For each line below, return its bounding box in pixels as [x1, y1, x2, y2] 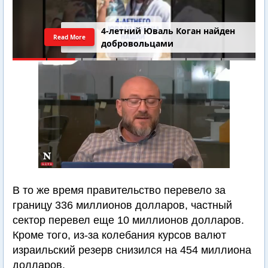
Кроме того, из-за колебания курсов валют [13, 229, 226, 241]
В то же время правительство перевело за [13, 184, 226, 196]
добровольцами [101, 38, 174, 50]
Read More [53, 32, 86, 41]
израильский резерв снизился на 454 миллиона [13, 244, 251, 256]
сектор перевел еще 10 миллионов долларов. [13, 214, 244, 226]
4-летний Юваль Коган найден [101, 25, 236, 37]
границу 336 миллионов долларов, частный [13, 199, 232, 211]
